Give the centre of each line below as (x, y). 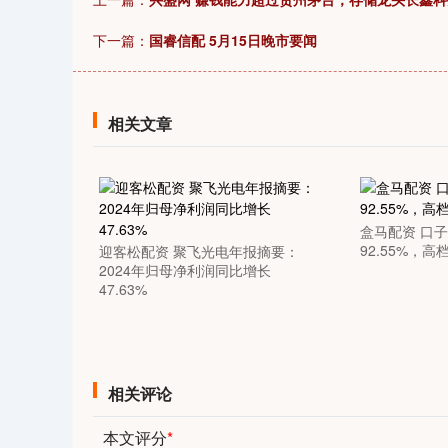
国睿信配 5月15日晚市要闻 (233, 40)
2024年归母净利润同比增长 (184, 270)
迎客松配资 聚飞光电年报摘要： (198, 251)
